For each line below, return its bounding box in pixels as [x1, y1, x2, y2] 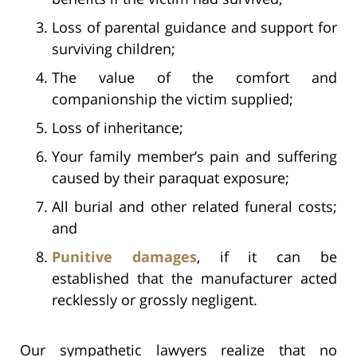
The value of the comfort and [52, 67, 337, 87]
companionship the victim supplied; [52, 88, 293, 108]
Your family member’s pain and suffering [52, 146, 337, 166]
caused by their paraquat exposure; [52, 167, 289, 187]
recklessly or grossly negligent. [52, 289, 257, 309]
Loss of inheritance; [52, 117, 183, 137]
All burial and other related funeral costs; [52, 196, 337, 216]
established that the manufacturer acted [52, 268, 337, 288]
